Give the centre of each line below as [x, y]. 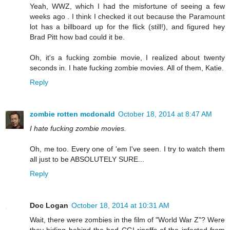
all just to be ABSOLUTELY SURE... [87, 159]
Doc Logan [49, 206]
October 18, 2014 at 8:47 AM [165, 114]
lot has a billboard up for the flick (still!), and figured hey [127, 27]
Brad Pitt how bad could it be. [77, 37]
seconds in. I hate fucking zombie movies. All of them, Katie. [127, 68]
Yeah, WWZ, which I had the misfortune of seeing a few [127, 6]
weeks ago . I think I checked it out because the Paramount [127, 17]
